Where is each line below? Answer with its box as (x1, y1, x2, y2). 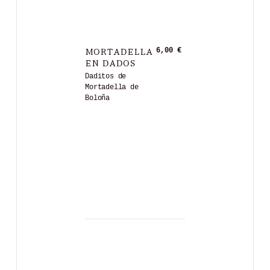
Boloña (85, 94, 110, 103)
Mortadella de (85, 83, 139, 92)
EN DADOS (85, 55, 136, 69)
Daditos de (85, 72, 127, 81)
